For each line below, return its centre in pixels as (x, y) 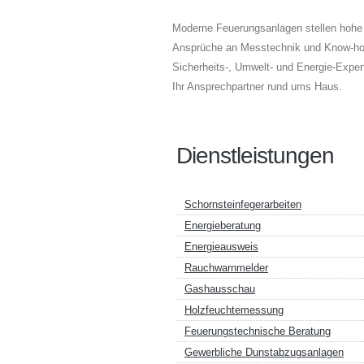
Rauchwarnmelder (226, 268)
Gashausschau (220, 289)
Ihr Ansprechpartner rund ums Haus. (257, 87)
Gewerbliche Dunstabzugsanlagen (264, 352)
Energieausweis (221, 247)
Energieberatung (223, 225)
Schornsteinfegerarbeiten (243, 204)
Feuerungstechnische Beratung (258, 331)
